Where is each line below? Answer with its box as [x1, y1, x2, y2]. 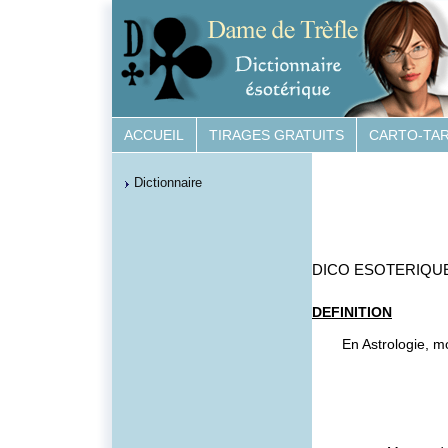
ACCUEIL [124, 127, 184, 143]
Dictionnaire [134, 175, 202, 190]
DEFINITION [312, 304, 392, 320]
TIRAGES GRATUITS [209, 127, 344, 143]
